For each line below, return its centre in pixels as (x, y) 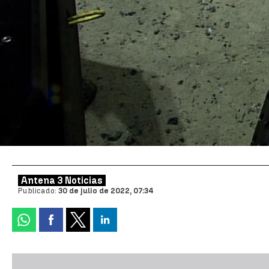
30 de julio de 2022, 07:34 (106, 191)
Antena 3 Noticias (62, 180)
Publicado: (38, 191)
